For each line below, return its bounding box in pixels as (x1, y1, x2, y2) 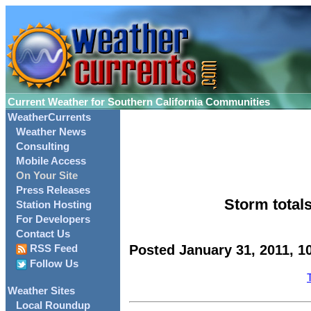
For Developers (16, 214, 90, 225)
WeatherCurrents (8, 112, 91, 123)
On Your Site (16, 170, 78, 181)
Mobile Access (16, 155, 86, 167)
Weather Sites (8, 285, 75, 297)
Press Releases (16, 185, 90, 196)
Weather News (16, 126, 86, 137)
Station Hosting (16, 199, 92, 210)
